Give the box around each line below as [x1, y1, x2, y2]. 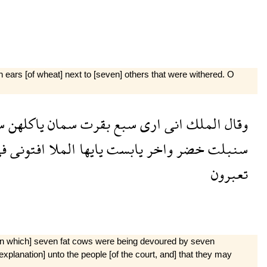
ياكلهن [4, 106, 44, 141]
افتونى [6, 131, 45, 166]
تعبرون [210, 156, 248, 191]
